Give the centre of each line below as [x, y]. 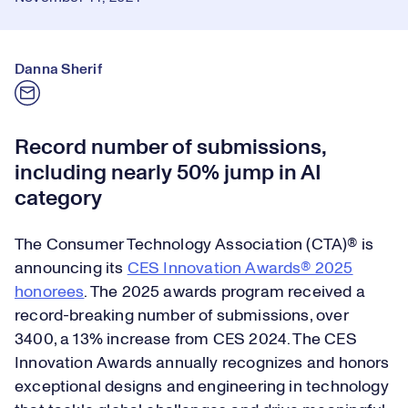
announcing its [71, 269]
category [58, 199]
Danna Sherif [58, 69]
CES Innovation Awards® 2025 [240, 269]
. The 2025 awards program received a [224, 292]
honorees [50, 292]
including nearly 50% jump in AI [168, 173]
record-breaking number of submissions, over [182, 316]
